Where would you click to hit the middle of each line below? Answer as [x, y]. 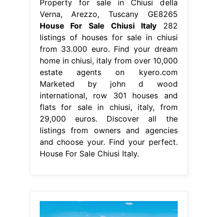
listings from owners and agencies [108, 130]
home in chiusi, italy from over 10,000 [108, 60]
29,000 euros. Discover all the [108, 118]
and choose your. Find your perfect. [108, 142]
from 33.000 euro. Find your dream [108, 49]
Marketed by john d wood [108, 84]
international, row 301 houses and [108, 95]
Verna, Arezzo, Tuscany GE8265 [108, 14]
